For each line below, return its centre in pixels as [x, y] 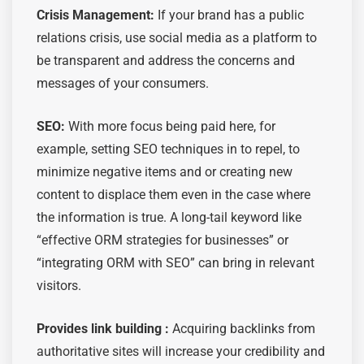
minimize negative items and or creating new [165, 171]
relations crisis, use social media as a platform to [177, 37]
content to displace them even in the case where [173, 194]
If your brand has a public [229, 15]
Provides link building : [103, 328]
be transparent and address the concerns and [166, 60]
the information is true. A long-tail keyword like [169, 217]
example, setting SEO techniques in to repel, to [168, 149]
